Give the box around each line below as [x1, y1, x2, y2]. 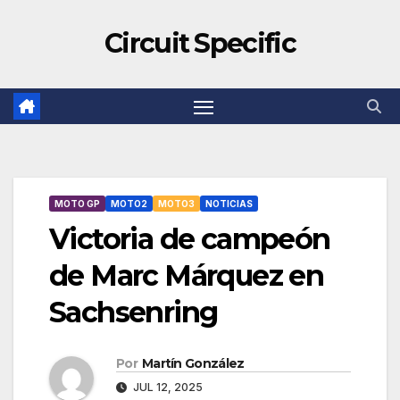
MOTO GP [54, 198, 100, 210]
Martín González [141, 355, 245, 372]
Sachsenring [49, 295, 218, 330]
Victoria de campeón [49, 221, 330, 257]
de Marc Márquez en [49, 258, 324, 294]
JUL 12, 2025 [130, 380, 203, 395]
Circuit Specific [104, 27, 296, 60]
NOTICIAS [205, 198, 253, 210]
